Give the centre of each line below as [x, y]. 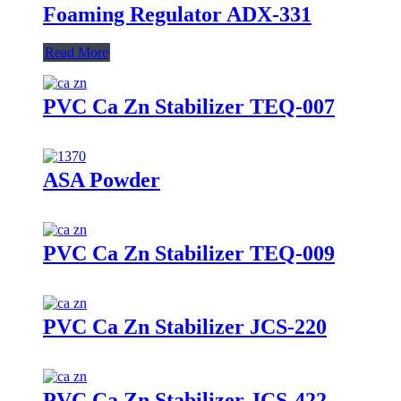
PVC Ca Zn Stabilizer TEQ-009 [189, 253]
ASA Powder [102, 179]
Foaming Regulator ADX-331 [177, 14]
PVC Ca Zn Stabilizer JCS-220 [185, 326]
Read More [77, 52]
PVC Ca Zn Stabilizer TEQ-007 [189, 106]
